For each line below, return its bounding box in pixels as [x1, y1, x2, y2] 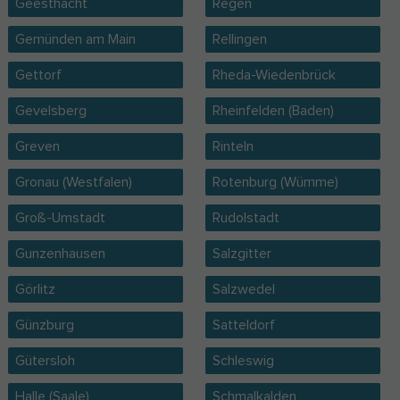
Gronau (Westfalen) [14, 175, 132, 189]
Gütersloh [14, 354, 75, 368]
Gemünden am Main [14, 32, 136, 46]
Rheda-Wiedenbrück [212, 68, 337, 82]
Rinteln [212, 139, 254, 154]
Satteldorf [212, 318, 275, 332]
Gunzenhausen [14, 246, 105, 261]
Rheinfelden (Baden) [212, 104, 334, 118]
